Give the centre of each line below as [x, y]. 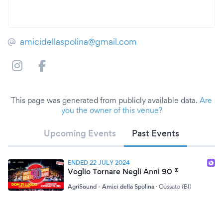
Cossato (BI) [175, 186]
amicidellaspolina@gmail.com [78, 42]
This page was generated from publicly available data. [105, 100]
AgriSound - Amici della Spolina [111, 186]
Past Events [156, 133]
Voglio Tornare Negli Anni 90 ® [123, 171]
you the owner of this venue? [111, 110]
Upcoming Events [80, 133]
